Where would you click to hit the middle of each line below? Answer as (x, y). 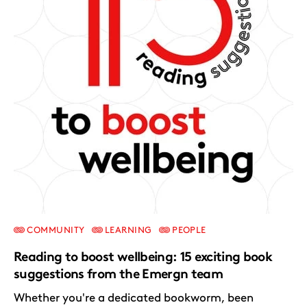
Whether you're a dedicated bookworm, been (134, 298)
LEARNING (127, 230)
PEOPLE (188, 230)
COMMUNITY (55, 230)
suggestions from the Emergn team (119, 274)
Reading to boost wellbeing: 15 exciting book (143, 257)
